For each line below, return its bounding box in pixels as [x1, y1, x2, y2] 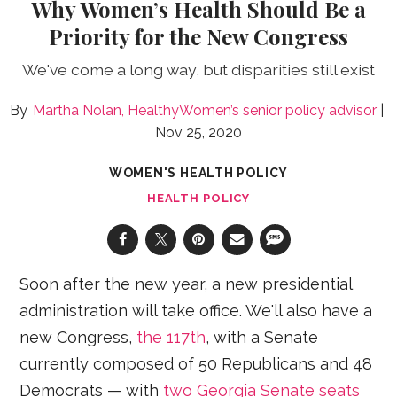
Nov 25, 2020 [155, 123, 242, 141]
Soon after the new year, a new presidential [19, 274, 353, 293]
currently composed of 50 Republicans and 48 [19, 354, 373, 373]
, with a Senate [206, 327, 319, 346]
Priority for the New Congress [49, 21, 348, 51]
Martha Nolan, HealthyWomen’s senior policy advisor [33, 101, 377, 119]
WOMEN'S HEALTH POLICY [108, 165, 289, 180]
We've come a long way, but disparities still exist [22, 59, 375, 79]
